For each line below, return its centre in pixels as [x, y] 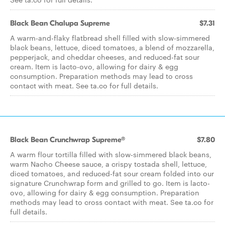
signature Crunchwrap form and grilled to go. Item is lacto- [110, 183]
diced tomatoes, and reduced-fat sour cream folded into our [112, 173]
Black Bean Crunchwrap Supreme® [68, 140]
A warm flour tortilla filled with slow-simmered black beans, [111, 154]
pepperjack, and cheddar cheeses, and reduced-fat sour [105, 57]
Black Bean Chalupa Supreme [60, 23]
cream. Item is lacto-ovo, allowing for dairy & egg [94, 66]
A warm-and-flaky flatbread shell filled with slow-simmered [110, 38]
